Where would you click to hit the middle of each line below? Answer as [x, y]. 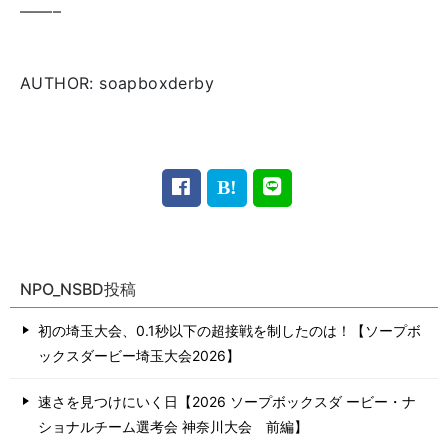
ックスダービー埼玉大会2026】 [139, 356]
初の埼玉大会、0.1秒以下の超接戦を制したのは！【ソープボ [229, 331]
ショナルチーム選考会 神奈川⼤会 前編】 [173, 427]
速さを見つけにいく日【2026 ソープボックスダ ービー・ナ [227, 402]
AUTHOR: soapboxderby [117, 83]
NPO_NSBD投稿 [78, 289]
